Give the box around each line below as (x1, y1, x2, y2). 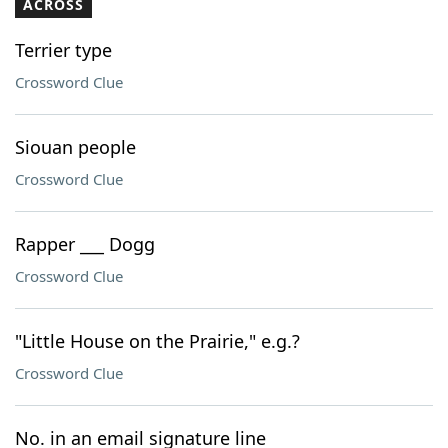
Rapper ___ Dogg (15, 232, 155, 256)
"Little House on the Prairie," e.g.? (15, 329, 300, 353)
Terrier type (15, 38, 112, 62)
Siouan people (15, 135, 136, 159)
